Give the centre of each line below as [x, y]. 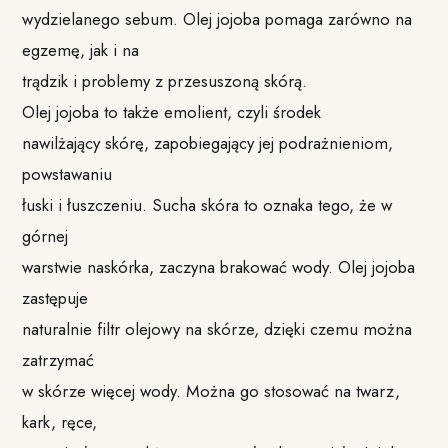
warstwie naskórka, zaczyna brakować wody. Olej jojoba [219, 266]
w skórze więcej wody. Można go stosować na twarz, [211, 390]
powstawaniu [67, 173]
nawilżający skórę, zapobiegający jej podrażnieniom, [208, 142]
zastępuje [55, 297]
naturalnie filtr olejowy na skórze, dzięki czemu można [217, 328]
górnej [45, 235]
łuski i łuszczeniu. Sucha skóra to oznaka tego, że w [207, 204]
